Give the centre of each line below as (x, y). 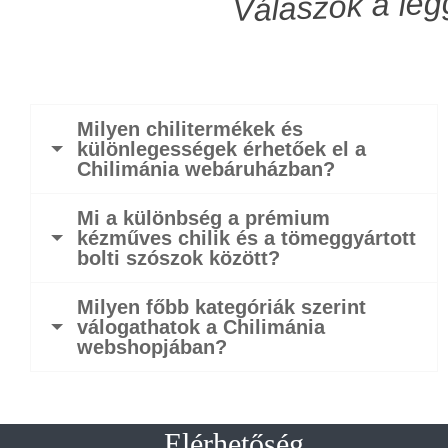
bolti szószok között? (178, 257)
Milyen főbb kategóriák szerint (221, 306)
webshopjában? (152, 346)
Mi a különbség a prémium (203, 217)
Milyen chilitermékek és (190, 128)
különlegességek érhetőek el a (221, 148)
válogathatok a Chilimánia (201, 326)
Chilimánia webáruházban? (206, 168)
